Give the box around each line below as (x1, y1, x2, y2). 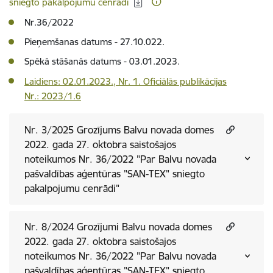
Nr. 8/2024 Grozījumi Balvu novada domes (24, 221, 212, 233)
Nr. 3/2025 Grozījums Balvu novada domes (24, 123, 214, 136)
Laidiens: (24, 76, 63, 87)
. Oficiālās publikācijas (138, 76, 227, 87)
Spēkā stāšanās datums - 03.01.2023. (24, 55, 180, 67)
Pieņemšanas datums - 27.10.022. (24, 36, 165, 48)
